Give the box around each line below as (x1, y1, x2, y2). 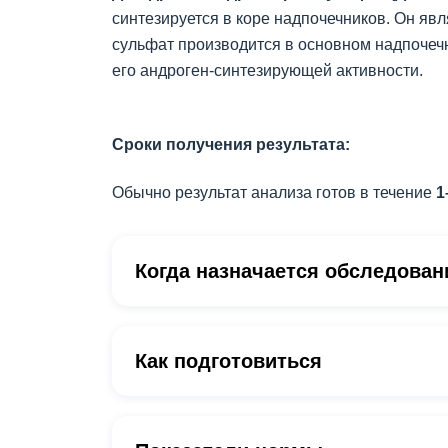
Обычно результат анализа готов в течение (112, 184, 436, 201)
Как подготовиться (135, 350, 322, 372)
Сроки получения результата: (112, 136, 350, 153)
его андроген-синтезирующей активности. (112, 62, 423, 79)
